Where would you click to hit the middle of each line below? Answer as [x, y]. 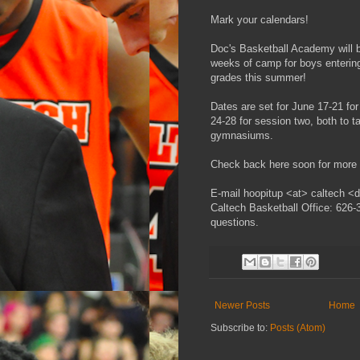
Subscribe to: [240, 328]
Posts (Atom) [298, 328]
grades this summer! [258, 77]
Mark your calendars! [260, 19]
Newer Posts [242, 306]
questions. [235, 222]
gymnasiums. [242, 135]
